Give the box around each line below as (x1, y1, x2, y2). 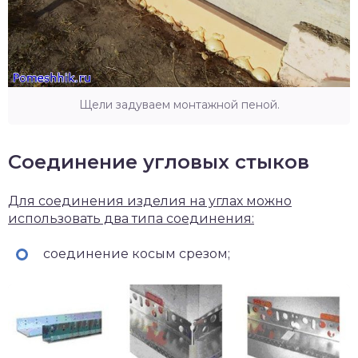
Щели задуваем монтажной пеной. (78, 97, 280, 113)
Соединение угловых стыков (8, 150, 309, 174)
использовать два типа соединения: (8, 211, 254, 227)
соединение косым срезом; (40, 246, 230, 262)
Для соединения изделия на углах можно (8, 193, 292, 209)
